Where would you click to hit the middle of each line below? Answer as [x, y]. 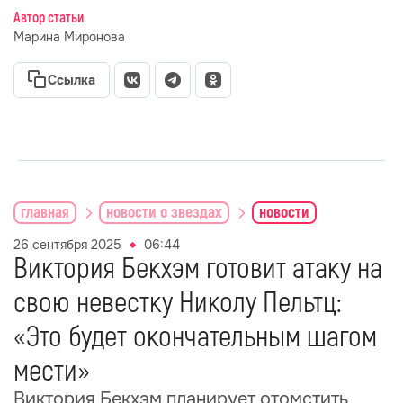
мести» [52, 372]
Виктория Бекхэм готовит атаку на [198, 269]
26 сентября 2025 [67, 245]
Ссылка [72, 80]
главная [45, 212]
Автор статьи [49, 18]
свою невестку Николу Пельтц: [178, 303]
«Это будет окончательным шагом [195, 337]
